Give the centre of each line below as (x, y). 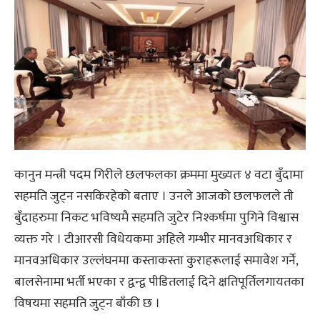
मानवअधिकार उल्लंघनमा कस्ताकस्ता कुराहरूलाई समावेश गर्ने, (156, 261)
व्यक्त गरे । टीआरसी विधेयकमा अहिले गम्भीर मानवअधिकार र (153, 240)
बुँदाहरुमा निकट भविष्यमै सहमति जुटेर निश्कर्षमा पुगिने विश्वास (156, 218)
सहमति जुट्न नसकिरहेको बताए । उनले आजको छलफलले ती (154, 197)
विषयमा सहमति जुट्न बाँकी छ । (87, 304)
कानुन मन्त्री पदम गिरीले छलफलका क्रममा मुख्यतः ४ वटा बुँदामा (159, 175)
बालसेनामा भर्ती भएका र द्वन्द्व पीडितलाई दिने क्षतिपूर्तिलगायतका (159, 282)
